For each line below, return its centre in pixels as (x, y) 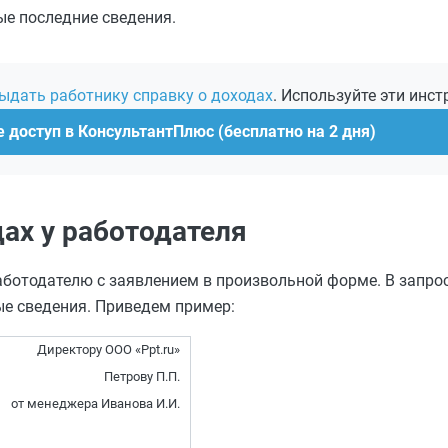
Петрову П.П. (142, 376)
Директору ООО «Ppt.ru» (108, 349)
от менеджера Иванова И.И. (95, 403)
